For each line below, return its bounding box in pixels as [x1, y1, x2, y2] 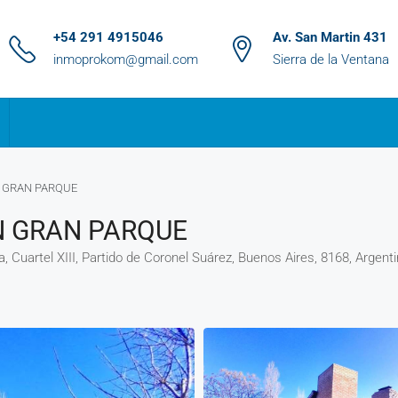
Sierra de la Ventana [273, 52, 389, 68]
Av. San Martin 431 [273, 29, 387, 45]
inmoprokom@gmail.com [53, 52, 198, 68]
